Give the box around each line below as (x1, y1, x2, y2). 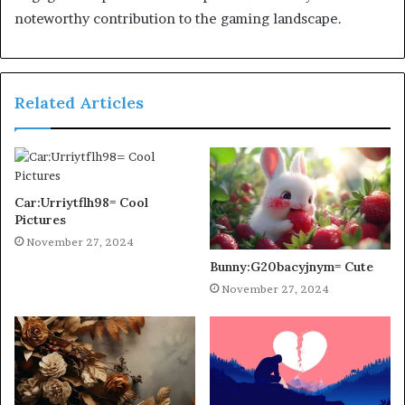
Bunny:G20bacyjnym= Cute (210, 258, 373, 275)
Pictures (14, 211, 66, 228)
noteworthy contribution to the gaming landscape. (14, 9, 342, 27)
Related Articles (14, 91, 144, 113)
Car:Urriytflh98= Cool (14, 193, 148, 211)
